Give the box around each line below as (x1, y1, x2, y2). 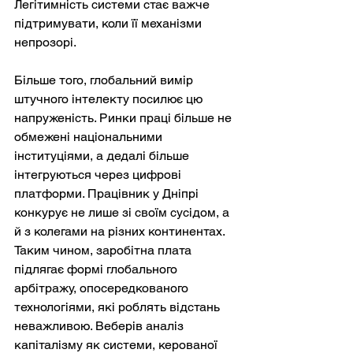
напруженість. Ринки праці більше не (14, 110, 235, 126)
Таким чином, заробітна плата (14, 243, 195, 258)
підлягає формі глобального (14, 262, 180, 277)
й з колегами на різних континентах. (14, 224, 228, 240)
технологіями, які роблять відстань (14, 299, 223, 315)
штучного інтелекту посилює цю (14, 91, 206, 107)
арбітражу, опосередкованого (14, 281, 191, 296)
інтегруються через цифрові (14, 167, 184, 183)
